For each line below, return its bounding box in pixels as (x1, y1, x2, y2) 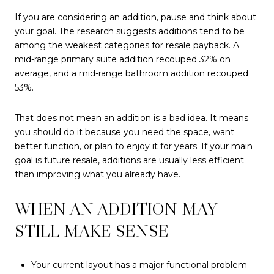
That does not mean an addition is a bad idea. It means (15, 112, 248, 124)
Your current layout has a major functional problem (31, 259, 247, 270)
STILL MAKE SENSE (15, 220, 169, 242)
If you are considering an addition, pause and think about (15, 11, 256, 23)
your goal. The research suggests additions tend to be (15, 25, 245, 37)
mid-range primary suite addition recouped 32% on (15, 53, 231, 65)
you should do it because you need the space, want (15, 126, 234, 138)
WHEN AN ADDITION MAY (15, 198, 217, 220)
